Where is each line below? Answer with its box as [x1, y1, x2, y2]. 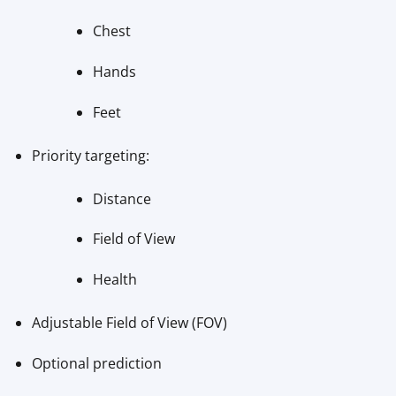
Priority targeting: [31, 145, 149, 165]
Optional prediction [31, 354, 162, 374]
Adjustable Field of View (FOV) [31, 313, 227, 333]
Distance [92, 188, 151, 209]
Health [92, 270, 137, 290]
